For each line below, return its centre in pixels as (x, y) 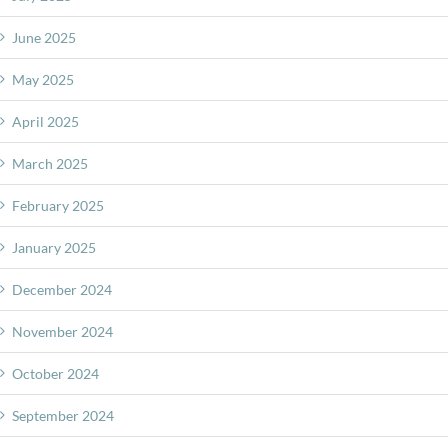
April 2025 (45, 121)
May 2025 (43, 79)
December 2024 (62, 289)
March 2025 (50, 163)
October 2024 (55, 373)
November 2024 (62, 331)
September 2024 (63, 415)
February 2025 (58, 205)
